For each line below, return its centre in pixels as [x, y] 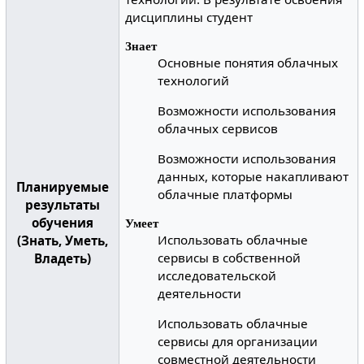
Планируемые [62, 187]
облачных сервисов [218, 129]
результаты [62, 205]
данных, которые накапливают [253, 177]
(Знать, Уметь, [62, 241]
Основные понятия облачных [248, 63]
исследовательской [217, 276]
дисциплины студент [189, 17]
